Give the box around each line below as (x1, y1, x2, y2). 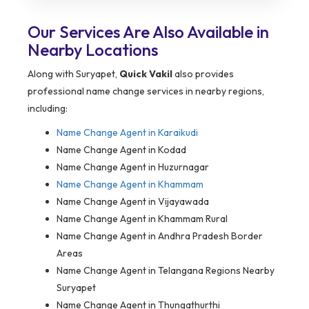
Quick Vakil (119, 68, 172, 81)
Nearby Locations (28, 39, 158, 61)
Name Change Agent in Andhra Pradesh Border (57, 230, 263, 243)
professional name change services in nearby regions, (28, 85, 264, 98)
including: (28, 102, 68, 115)
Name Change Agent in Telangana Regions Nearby (57, 264, 275, 277)
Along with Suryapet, (28, 68, 119, 81)
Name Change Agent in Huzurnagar (57, 161, 209, 174)
